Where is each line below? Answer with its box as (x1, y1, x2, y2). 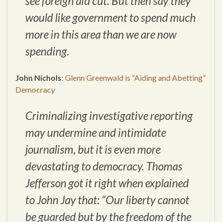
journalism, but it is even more (25, 142, 161, 156)
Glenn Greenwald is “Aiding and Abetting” (65, 72, 206, 82)
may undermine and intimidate (25, 125, 166, 139)
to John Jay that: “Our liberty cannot (25, 193, 189, 207)
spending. (25, 44, 69, 58)
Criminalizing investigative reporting (25, 109, 193, 122)
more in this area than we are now (25, 27, 176, 41)
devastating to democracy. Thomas (25, 159, 182, 173)
